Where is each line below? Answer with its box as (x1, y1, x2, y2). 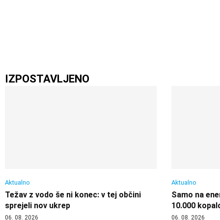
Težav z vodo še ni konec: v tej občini (5, 190, 141, 200)
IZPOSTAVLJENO (5, 73, 89, 85)
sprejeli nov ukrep (5, 201, 70, 211)
